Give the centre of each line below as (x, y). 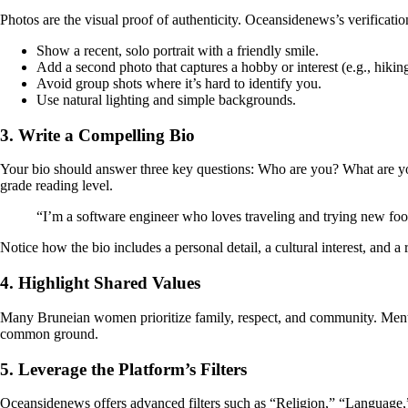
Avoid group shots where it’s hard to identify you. (179, 83)
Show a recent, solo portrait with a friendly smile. (178, 50)
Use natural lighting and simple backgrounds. (166, 99)
